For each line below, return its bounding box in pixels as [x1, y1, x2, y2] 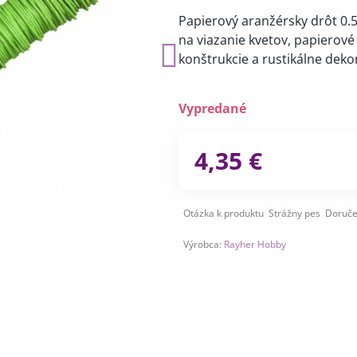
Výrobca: [182, 237, 224, 251]
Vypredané [178, 100, 246, 117]
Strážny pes [268, 206, 320, 220]
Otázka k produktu [182, 206, 264, 220]
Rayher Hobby [223, 237, 286, 251]
